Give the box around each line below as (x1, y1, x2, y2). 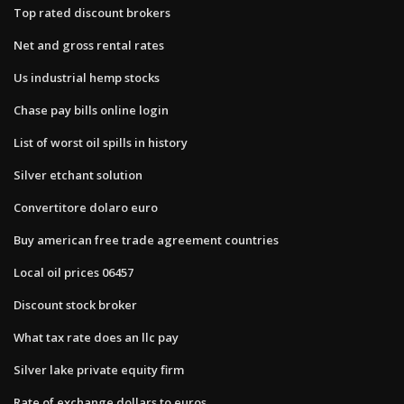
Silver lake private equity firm (14, 361, 184, 378)
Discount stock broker (14, 296, 137, 313)
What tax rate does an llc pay (14, 328, 179, 345)
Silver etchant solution (14, 166, 142, 183)
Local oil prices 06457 (14, 263, 133, 280)
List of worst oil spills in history (14, 133, 188, 151)
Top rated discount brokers (14, 4, 170, 21)
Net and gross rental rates (14, 36, 164, 53)
